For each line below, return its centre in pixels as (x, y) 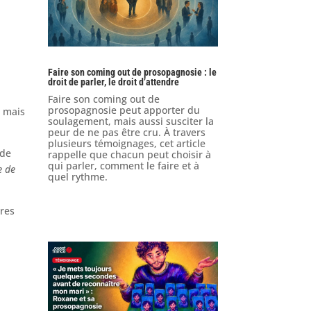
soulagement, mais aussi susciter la (131, 121)
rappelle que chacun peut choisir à (129, 155)
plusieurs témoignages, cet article (126, 144)
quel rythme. (77, 177)
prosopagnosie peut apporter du (124, 110)
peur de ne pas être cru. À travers (126, 133)
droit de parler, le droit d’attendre (113, 82)
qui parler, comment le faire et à (123, 166)
